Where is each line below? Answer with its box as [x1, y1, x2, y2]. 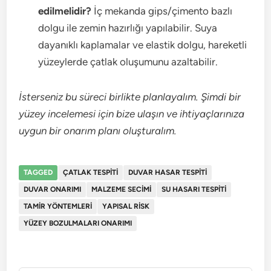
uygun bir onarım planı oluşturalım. [19, 125, 177, 137]
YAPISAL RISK [102, 202, 150, 211]
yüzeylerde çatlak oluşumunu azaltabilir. [38, 56, 218, 68]
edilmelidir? [38, 5, 92, 17]
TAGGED [24, 168, 53, 177]
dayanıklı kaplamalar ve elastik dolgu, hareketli [38, 39, 247, 51]
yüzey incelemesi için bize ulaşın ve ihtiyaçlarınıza [19, 108, 245, 120]
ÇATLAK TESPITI [63, 168, 119, 177]
